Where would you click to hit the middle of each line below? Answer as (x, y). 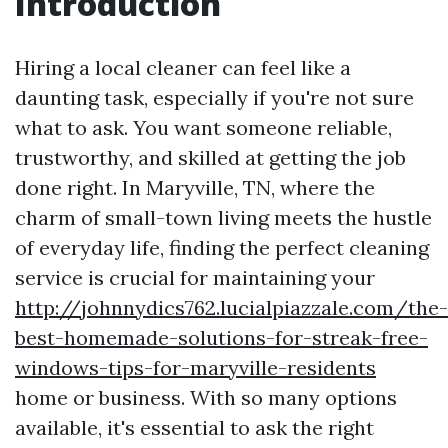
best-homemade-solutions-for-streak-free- (221, 337)
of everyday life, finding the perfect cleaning (222, 247)
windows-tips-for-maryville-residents (195, 367)
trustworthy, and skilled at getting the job (210, 157)
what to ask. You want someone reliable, (203, 127)
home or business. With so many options (206, 397)
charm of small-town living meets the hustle (223, 217)
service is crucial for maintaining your (195, 277)
